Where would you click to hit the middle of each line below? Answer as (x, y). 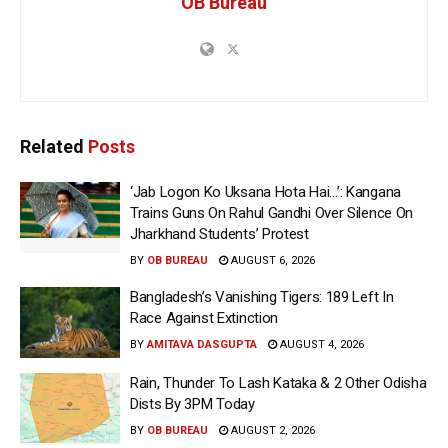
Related (52, 146)
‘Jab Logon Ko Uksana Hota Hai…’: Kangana (265, 191)
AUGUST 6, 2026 (271, 260)
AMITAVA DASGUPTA (202, 344)
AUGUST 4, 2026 (320, 344)
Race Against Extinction (204, 317)
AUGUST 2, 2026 (271, 431)
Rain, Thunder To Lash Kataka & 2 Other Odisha (278, 383)
